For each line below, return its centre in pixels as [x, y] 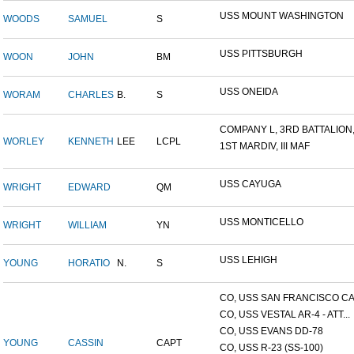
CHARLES [91, 95]
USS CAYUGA [250, 185]
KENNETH [91, 142]
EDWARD [89, 188]
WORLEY [24, 142]
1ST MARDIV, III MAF [265, 147]
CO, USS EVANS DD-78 [271, 331]
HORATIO [89, 264]
